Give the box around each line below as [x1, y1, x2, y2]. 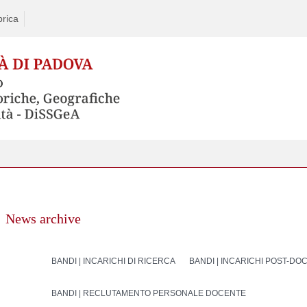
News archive [5, 211, 82, 227]
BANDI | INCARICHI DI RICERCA [51, 256, 176, 267]
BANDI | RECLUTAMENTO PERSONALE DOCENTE [51, 288, 247, 299]
